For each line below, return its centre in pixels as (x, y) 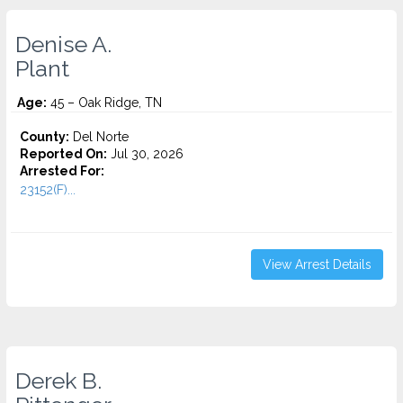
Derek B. (58, 381)
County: (45, 137)
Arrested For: (62, 171)
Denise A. (63, 44)
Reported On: (63, 154)
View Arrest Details (317, 264)
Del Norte (99, 137)
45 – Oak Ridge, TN (104, 103)
